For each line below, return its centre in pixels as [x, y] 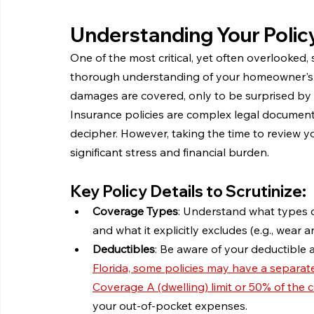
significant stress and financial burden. [170, 152]
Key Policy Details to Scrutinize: [188, 192]
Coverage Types [135, 211]
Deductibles [124, 249]
